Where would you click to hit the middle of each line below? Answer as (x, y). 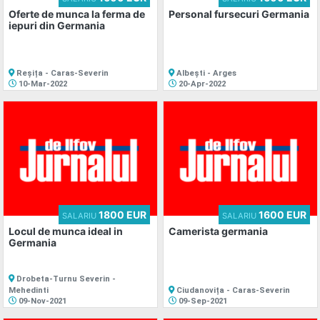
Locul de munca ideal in (65, 231)
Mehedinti (28, 291)
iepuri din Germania (56, 26)
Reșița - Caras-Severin (61, 74)
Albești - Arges (205, 74)
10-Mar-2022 (41, 84)
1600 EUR (281, 215)
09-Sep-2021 (201, 301)
